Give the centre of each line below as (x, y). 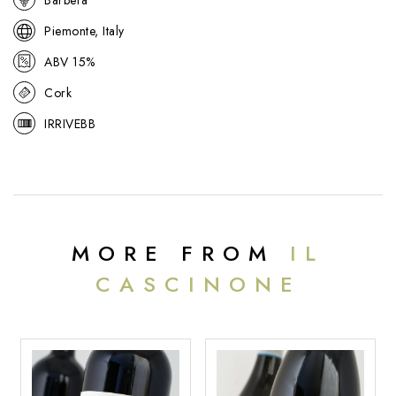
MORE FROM (181, 254)
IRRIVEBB (70, 123)
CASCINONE (198, 285)
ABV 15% (70, 61)
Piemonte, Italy (84, 30)
